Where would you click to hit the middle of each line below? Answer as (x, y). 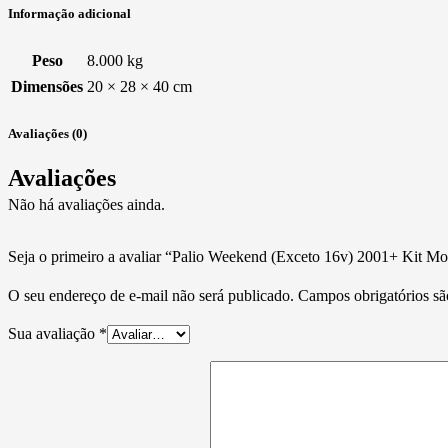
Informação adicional (69, 13)
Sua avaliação (53, 334)
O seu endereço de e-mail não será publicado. (151, 296)
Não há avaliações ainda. (86, 205)
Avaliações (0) (47, 134)
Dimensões (47, 87)
